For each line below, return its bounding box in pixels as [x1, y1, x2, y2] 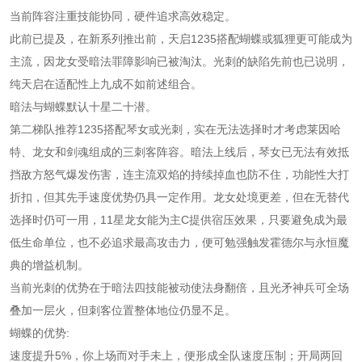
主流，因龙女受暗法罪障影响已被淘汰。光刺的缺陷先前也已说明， [10, 54, 349, 68]
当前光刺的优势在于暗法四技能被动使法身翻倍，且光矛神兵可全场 [10, 280, 349, 294]
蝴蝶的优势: [10, 326, 69, 339]
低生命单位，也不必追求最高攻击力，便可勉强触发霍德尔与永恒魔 [10, 235, 349, 249]
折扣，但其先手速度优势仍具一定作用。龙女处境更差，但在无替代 [10, 190, 349, 204]
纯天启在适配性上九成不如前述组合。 [10, 77, 202, 90]
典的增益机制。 [10, 258, 89, 271]
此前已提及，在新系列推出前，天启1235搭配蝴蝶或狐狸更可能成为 [10, 32, 352, 45]
